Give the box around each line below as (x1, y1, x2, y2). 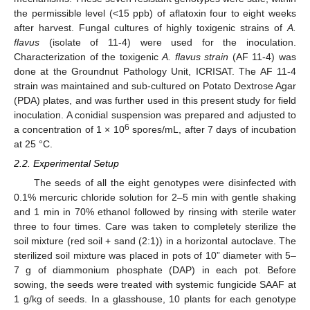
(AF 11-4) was (228, 51, 297, 62)
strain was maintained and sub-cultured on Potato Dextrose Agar (14, 80, 296, 91)
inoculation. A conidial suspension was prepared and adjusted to (14, 109, 296, 120)
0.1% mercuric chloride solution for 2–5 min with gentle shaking (14, 192, 296, 203)
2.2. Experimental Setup (14, 158, 119, 170)
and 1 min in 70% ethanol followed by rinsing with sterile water (14, 206, 296, 218)
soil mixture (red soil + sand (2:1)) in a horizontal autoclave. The (14, 235, 296, 247)
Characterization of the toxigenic (14, 51, 163, 62)
